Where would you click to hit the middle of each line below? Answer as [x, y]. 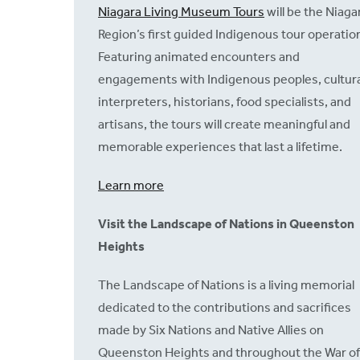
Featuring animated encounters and [199, 57]
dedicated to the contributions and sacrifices [225, 308]
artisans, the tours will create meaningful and [224, 125]
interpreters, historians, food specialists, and [225, 102]
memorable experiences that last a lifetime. [220, 147]
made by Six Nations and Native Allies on [211, 330]
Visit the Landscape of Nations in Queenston [226, 224]
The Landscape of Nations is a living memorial [226, 285]
